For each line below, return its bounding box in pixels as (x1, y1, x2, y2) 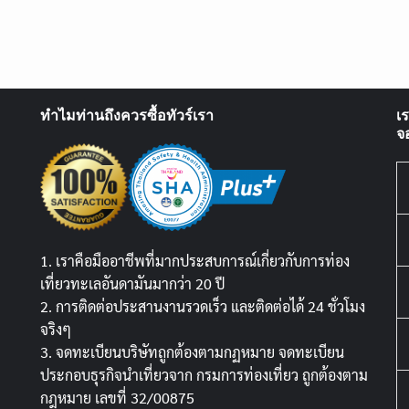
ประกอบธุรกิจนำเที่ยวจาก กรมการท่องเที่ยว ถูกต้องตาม (40, 365, 368, 385)
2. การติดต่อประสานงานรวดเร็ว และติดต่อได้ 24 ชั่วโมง (40, 297, 365, 317)
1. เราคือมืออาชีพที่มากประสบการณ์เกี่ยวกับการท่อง (40, 251, 350, 271)
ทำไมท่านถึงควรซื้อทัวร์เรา (40, 106, 214, 124)
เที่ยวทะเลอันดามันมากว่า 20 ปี (40, 274, 225, 294)
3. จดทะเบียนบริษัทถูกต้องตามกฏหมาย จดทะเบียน (40, 342, 344, 362)
